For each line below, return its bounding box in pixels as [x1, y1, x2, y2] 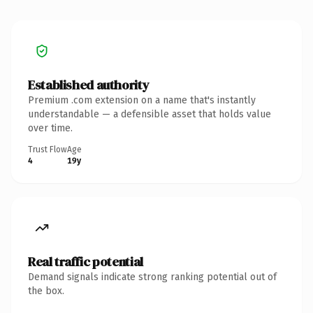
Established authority [28, 75, 150, 94]
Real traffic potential [28, 252, 143, 270]
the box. [28, 284, 64, 297]
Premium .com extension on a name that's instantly [28, 94, 256, 106]
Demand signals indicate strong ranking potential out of [28, 270, 277, 283]
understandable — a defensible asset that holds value [28, 108, 271, 120]
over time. [28, 122, 73, 134]
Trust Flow [28, 144, 67, 154]
